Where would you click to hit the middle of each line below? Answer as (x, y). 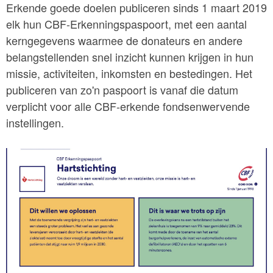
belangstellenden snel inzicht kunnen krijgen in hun (130, 56)
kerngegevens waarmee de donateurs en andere (124, 40)
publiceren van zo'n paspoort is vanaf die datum (122, 89)
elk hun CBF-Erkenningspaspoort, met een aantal (126, 23)
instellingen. (35, 122)
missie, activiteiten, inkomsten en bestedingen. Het (129, 73)
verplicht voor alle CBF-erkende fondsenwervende (128, 106)
